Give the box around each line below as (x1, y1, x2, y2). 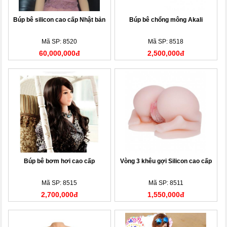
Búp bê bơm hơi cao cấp (24, 157, 95, 165)
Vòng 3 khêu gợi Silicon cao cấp (120, 157, 212, 165)
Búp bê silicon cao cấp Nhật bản (13, 16, 106, 23)
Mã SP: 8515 (42, 179, 78, 186)
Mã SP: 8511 (148, 179, 183, 186)
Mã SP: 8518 (148, 37, 184, 45)
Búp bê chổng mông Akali (129, 16, 203, 23)
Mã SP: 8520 (42, 37, 78, 45)
